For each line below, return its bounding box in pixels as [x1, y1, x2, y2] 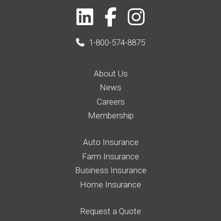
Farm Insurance [82, 151, 139, 161]
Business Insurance [74, 165, 147, 176]
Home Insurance [80, 179, 141, 189]
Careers [96, 96, 125, 107]
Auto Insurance [82, 137, 139, 147]
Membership [87, 110, 134, 121]
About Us [93, 68, 128, 78]
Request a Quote [80, 206, 141, 216]
